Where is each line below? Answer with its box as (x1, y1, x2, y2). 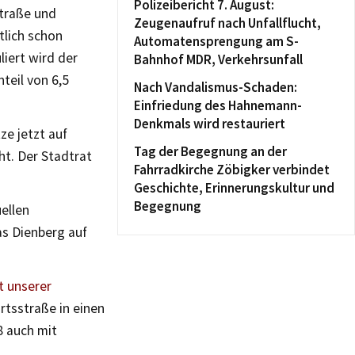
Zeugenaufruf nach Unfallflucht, (134, 14, 321, 32)
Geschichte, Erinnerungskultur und (134, 179, 334, 197)
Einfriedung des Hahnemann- (134, 97, 302, 114)
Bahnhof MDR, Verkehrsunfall (134, 51, 303, 68)
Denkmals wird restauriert (134, 115, 285, 132)
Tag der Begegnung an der (134, 143, 287, 160)
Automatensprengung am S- (134, 32, 299, 50)
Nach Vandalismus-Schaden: (134, 78, 297, 96)
